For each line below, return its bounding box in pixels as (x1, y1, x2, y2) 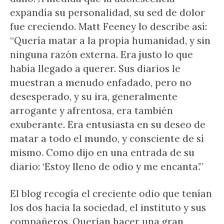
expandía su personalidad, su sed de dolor (10, 6, 205, 18)
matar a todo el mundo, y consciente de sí (10, 132, 204, 144)
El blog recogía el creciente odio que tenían (10, 187, 212, 199)
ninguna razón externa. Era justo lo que (10, 48, 193, 60)
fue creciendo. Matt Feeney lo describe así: (10, 20, 207, 32)
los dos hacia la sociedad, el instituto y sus (10, 201, 206, 213)
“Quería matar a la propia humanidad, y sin (10, 34, 210, 46)
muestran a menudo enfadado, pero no (10, 76, 191, 88)
